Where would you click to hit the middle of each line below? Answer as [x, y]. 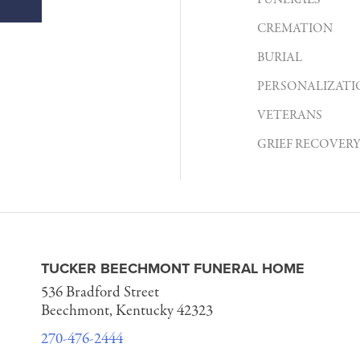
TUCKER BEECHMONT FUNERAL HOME [173, 268]
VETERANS [290, 116]
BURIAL [280, 58]
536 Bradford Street [100, 292]
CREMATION [295, 29]
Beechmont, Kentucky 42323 [127, 311]
